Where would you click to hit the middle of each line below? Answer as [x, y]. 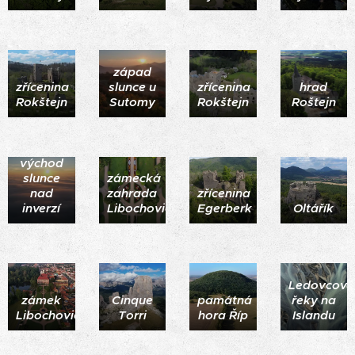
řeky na [313, 300]
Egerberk [225, 208]
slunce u [132, 86]
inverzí [42, 208]
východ [41, 163]
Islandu [313, 315]
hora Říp [223, 315]
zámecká [134, 178]
